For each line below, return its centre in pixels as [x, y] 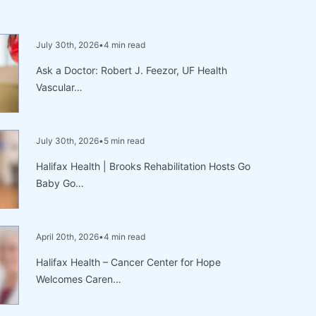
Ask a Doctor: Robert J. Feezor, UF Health [132, 70]
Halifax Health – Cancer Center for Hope [129, 262]
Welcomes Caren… [79, 279]
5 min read [124, 141]
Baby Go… [60, 183]
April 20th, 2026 [68, 237]
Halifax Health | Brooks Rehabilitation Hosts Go [144, 166]
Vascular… [60, 87]
